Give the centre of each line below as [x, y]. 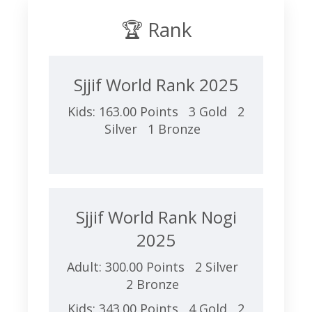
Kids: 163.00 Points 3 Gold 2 [156, 111]
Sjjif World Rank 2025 [156, 85]
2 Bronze [156, 284]
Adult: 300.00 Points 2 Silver [156, 267]
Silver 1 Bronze [156, 129]
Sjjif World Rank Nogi [156, 217]
